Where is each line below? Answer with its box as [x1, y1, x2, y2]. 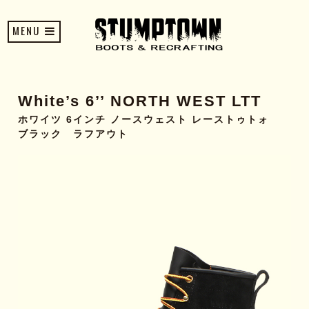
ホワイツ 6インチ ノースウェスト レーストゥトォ [18, 114, 281, 125]
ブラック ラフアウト [18, 128, 129, 139]
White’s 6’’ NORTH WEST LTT [18, 92, 262, 110]
